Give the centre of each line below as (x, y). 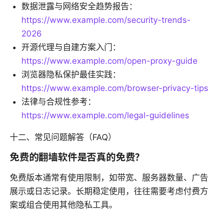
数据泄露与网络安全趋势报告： (79, 7)
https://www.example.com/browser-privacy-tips (115, 88)
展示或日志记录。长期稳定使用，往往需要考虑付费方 (109, 191)
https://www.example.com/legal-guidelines (105, 116)
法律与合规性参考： (59, 102)
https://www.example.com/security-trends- (106, 20)
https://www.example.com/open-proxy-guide (109, 61)
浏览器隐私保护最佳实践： (71, 75)
